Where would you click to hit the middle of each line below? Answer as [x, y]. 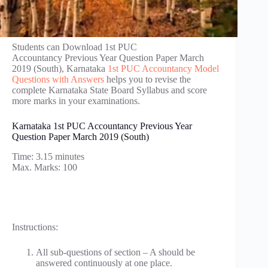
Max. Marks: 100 [45, 167]
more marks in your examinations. [76, 101]
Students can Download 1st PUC [74, 47]
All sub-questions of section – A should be [115, 252]
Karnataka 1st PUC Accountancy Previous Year [102, 126]
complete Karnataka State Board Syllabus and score [109, 90]
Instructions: [35, 227]
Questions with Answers [58, 79]
